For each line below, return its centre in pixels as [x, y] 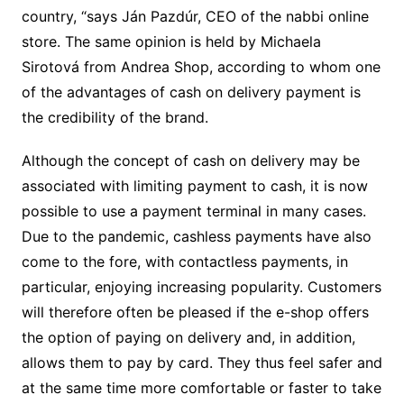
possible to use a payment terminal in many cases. [193, 211]
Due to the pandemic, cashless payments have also [196, 236]
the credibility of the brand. [115, 117]
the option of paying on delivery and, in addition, [188, 337]
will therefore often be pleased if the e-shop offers [195, 312]
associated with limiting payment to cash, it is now [194, 185]
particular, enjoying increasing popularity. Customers [201, 286]
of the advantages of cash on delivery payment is [191, 92]
